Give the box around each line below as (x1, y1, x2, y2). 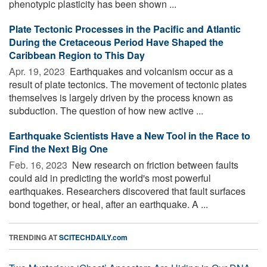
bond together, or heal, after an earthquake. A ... (9, 197, 208, 211)
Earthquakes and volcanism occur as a (67, 64, 233, 78)
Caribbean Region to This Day (9, 48, 145, 62)
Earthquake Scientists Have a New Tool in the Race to (9, 128, 250, 142)
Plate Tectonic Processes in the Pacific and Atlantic (9, 21, 241, 36)
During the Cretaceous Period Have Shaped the (9, 35, 223, 49)
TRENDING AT (9, 231, 59, 243)
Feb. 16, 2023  (9, 157, 70, 172)
